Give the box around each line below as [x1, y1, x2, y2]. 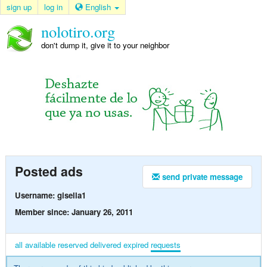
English [85, 1, 113, 13]
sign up [7, 1, 32, 13]
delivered [89, 238, 121, 250]
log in [44, 1, 63, 13]
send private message [160, 171, 243, 183]
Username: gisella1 [14, 189, 86, 201]
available [24, 238, 55, 250]
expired [123, 238, 148, 250]
